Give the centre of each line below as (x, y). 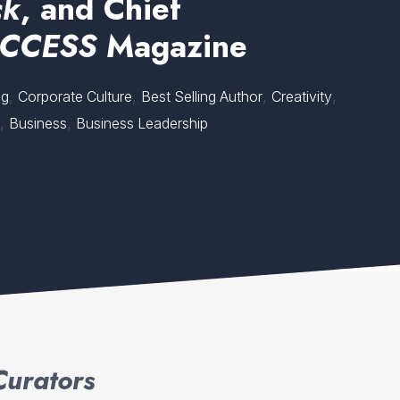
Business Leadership (142, 123)
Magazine (172, 46)
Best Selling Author (202, 96)
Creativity (302, 96)
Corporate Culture (75, 96)
